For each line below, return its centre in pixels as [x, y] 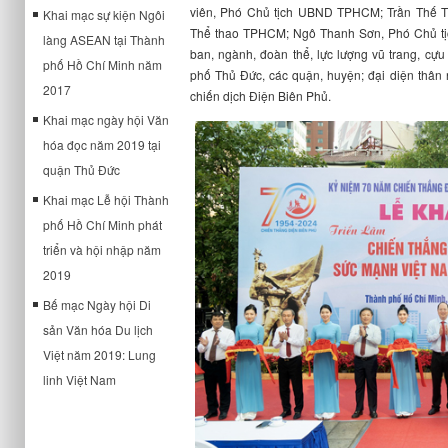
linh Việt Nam [79, 379]
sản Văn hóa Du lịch [98, 329]
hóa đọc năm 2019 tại [102, 144]
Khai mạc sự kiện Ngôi [104, 14]
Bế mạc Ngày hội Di [97, 304]
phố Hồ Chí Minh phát [102, 224]
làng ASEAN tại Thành [104, 39]
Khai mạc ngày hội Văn [106, 119]
